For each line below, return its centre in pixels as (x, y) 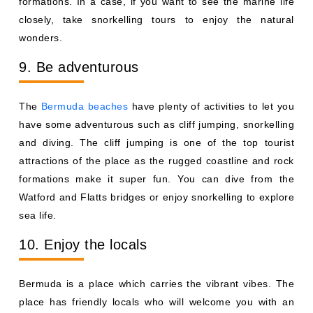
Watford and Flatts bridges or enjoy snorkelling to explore (156, 197)
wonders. (41, 38)
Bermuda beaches (85, 106)
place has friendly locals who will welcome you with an (156, 302)
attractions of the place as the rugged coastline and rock (156, 161)
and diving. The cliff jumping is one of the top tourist (156, 143)
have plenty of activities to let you (211, 106)
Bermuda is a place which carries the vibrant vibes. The (156, 284)
